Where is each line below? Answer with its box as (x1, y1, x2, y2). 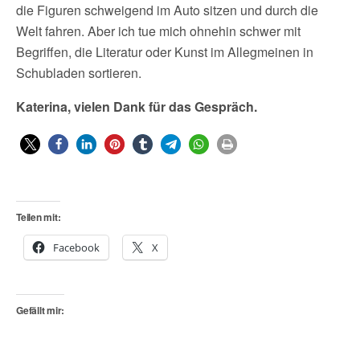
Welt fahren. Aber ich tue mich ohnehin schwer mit (16, 22, 301, 40)
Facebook (53, 240, 100, 255)
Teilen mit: (16, 210, 61, 224)
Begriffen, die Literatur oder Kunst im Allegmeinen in (16, 43, 313, 61)
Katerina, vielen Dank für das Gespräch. (16, 97, 257, 116)
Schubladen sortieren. (16, 63, 141, 82)
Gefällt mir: (16, 303, 65, 317)
